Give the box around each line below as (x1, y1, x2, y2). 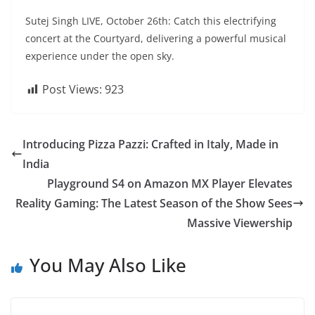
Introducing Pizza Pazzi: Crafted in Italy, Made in (22, 136, 278, 152)
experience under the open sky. (25, 49, 174, 63)
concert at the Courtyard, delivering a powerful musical (25, 32, 286, 45)
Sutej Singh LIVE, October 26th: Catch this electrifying (25, 14, 276, 27)
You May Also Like (30, 252, 186, 278)
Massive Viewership (187, 215, 292, 231)
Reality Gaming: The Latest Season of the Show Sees (15, 195, 292, 211)
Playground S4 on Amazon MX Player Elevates (47, 176, 292, 191)
